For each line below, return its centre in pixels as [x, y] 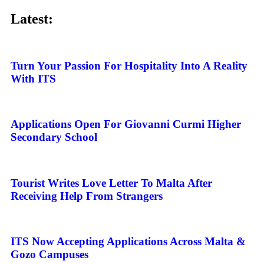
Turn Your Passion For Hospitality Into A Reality [129, 65]
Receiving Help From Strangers [87, 196]
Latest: [32, 19]
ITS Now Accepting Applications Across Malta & [128, 242]
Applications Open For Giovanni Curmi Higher [126, 124]
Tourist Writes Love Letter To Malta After [111, 183]
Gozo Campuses [49, 255]
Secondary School [54, 137]
